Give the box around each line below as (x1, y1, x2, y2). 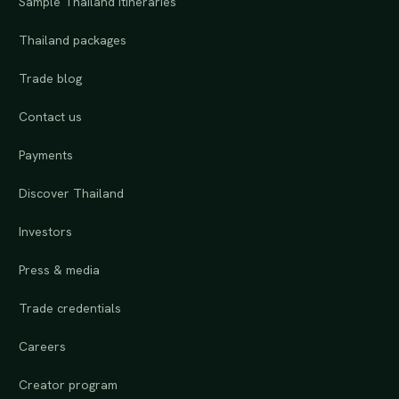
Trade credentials (19, 299, 122, 316)
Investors (19, 223, 73, 240)
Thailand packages (19, 31, 127, 48)
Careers (19, 338, 67, 354)
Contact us (19, 108, 83, 125)
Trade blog (19, 69, 83, 86)
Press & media (19, 261, 101, 278)
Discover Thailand (19, 184, 125, 201)
